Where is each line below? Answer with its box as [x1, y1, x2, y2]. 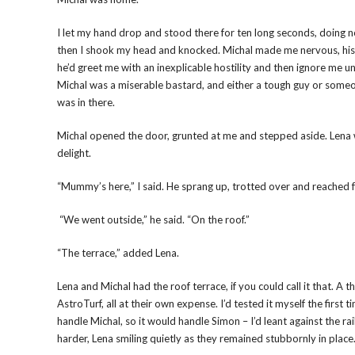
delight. [57, 147, 91, 159]
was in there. [57, 96, 115, 109]
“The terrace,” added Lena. [57, 246, 179, 259]
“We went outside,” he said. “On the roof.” [57, 213, 250, 226]
